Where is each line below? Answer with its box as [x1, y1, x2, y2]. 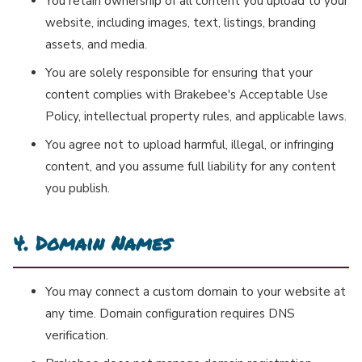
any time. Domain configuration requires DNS [45, 305, 295, 322]
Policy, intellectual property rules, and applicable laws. [45, 108, 347, 125]
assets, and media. [45, 36, 147, 53]
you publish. [45, 180, 110, 197]
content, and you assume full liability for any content [45, 158, 336, 175]
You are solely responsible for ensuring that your [45, 65, 313, 82]
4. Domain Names [13, 229, 171, 258]
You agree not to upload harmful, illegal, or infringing [45, 137, 334, 154]
